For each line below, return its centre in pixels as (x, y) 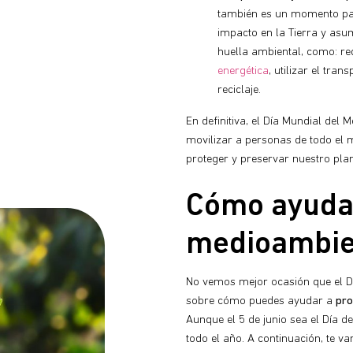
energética (243, 71)
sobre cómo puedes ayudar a (261, 302)
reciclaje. (239, 90)
